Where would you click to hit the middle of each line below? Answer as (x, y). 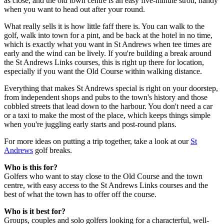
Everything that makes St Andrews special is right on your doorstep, (111, 88)
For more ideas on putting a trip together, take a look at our (97, 141)
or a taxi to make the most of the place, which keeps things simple (107, 115)
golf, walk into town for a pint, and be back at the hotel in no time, (108, 35)
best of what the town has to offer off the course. (80, 194)
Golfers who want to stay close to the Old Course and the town (103, 176)
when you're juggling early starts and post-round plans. (90, 124)
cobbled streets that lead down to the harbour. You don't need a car (108, 106)
